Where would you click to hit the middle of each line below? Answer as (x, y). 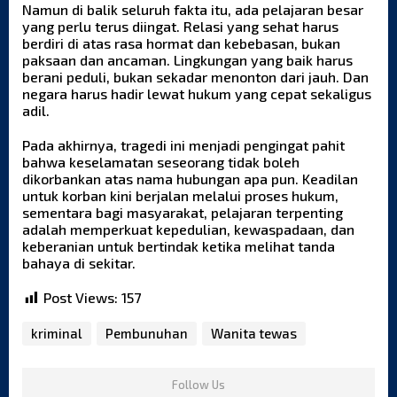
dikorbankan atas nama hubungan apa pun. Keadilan (190, 179)
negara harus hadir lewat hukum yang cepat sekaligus (197, 94)
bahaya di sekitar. (79, 263)
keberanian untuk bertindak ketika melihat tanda (179, 246)
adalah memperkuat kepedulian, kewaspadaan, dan (188, 230)
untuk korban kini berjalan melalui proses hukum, (180, 196)
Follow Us (198, 385)
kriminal (57, 334)
